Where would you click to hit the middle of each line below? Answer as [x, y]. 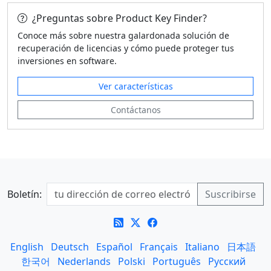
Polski [131, 261]
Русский [227, 261]
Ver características [135, 86]
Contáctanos [135, 110]
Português [176, 261]
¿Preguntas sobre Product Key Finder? [119, 18]
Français [159, 247]
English [27, 247]
